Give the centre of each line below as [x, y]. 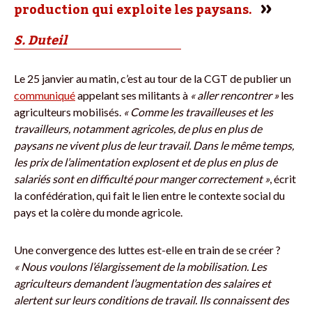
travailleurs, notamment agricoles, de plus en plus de [138, 128]
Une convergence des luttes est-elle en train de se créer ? [147, 249]
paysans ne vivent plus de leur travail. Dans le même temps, [154, 145]
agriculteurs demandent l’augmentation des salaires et [142, 283]
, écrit [283, 178]
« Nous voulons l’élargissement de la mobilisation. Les [140, 266]
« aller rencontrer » [234, 95]
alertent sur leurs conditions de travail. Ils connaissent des [151, 299]
